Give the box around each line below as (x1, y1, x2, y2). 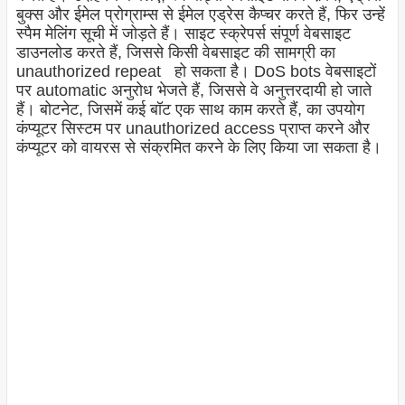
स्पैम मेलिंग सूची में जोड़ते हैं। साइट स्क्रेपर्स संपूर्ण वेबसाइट (15, 24, 351, 43)
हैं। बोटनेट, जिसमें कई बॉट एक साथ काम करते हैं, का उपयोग (15, 100, 364, 119)
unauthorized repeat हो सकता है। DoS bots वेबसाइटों (15, 62, 376, 81)
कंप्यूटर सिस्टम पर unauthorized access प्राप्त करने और (15, 119, 370, 138)
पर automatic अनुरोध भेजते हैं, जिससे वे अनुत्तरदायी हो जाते (15, 81, 372, 100)
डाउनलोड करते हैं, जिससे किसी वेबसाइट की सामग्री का (15, 43, 335, 62)
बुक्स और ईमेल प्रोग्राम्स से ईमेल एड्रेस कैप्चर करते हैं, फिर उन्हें (15, 5, 385, 24)
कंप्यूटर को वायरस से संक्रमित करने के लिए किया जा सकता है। (15, 138, 381, 157)
